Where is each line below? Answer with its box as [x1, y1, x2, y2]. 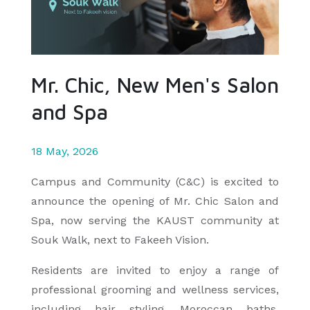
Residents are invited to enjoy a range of [31, 263, 279, 277]
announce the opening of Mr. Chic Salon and [31, 194, 279, 208]
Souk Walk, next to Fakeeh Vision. [31, 232, 212, 246]
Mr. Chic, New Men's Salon [31, 72, 279, 97]
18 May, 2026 [31, 144, 98, 158]
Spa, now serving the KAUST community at [31, 213, 279, 227]
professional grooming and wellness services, [31, 282, 279, 296]
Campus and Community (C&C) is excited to [31, 174, 279, 188]
